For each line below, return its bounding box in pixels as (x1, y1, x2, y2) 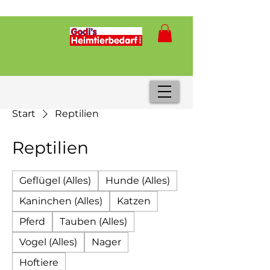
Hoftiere (19, 256, 58, 268)
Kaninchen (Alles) (19, 195, 102, 207)
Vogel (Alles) (19, 236, 77, 248)
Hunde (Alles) (105, 174, 170, 186)
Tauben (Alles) (60, 215, 127, 227)
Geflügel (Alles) (19, 174, 91, 186)
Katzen (117, 195, 151, 207)
